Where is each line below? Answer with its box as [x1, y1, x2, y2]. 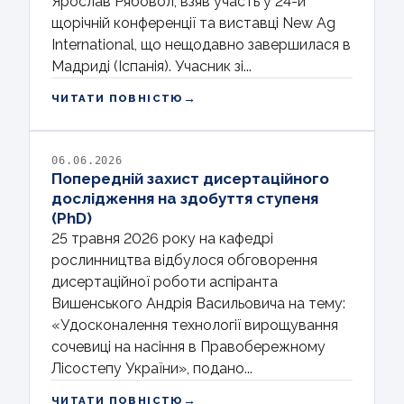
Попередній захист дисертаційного [51, 169, 329, 188]
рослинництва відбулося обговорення [51, 251, 317, 269]
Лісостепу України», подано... [51, 359, 252, 377]
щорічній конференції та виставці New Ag [51, 14, 335, 32]
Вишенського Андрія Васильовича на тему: [51, 294, 345, 312]
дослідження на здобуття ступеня [51, 188, 318, 207]
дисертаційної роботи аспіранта [51, 272, 278, 290]
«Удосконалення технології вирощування [51, 316, 338, 334]
